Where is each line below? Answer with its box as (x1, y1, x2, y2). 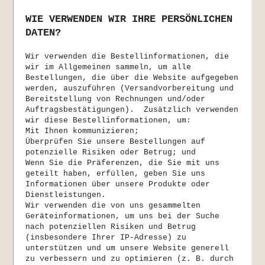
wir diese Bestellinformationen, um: (25, 116, 192, 125)
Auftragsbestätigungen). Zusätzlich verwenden (25, 105, 239, 115)
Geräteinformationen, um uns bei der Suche (25, 212, 220, 221)
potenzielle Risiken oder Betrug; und (25, 148, 196, 157)
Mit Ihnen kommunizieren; (25, 127, 140, 136)
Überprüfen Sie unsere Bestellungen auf (25, 137, 206, 147)
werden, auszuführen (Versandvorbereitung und (25, 84, 234, 93)
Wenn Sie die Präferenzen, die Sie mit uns (25, 159, 220, 168)
